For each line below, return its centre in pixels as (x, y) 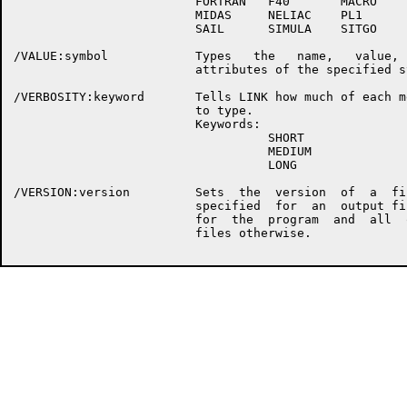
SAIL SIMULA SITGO (195, 29)
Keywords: (137, 124)
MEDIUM (163, 151)
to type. (134, 110)
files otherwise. (163, 233)
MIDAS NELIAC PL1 (188, 15)
